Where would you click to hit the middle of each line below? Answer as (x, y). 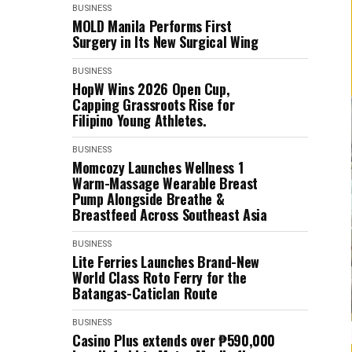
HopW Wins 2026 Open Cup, (151, 88)
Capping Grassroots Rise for (154, 104)
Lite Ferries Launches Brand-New (166, 261)
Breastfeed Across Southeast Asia (170, 214)
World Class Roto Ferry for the (159, 277)
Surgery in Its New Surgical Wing (165, 41)
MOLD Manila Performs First (152, 26)
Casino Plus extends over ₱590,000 (174, 340)
